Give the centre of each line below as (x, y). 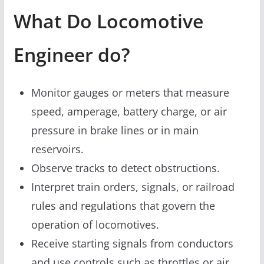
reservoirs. (57, 149)
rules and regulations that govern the (123, 205)
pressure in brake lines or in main (115, 130)
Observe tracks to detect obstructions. (125, 168)
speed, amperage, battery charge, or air (129, 111)
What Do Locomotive (108, 21)
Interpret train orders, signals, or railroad (133, 187)
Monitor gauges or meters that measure (130, 92)
